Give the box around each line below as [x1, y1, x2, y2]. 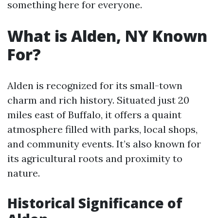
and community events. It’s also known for [7, 138, 201, 150]
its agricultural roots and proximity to [7, 152, 182, 164]
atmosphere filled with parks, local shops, [7, 123, 198, 135]
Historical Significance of [7, 194, 182, 212]
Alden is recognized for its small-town [7, 79, 182, 91]
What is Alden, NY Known [7, 25, 207, 46]
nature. [7, 167, 40, 179]
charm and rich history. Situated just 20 [7, 94, 189, 106]
